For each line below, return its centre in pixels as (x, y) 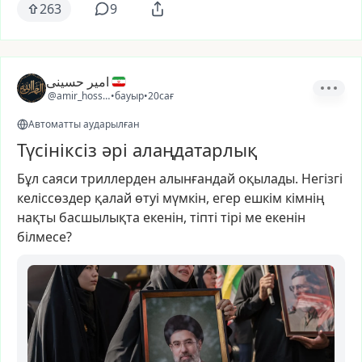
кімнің (305, 198)
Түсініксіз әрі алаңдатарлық (137, 149)
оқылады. (268, 179)
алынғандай (197, 179)
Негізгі (322, 179)
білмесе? (44, 237)
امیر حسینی (78, 82)
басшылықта (99, 217)
